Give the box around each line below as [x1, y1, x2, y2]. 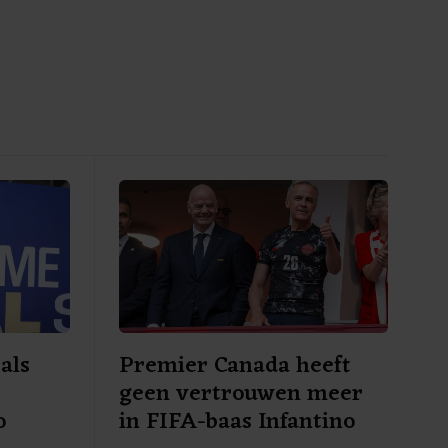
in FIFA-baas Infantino [118, 402, 355, 444]
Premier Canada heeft [118, 346, 350, 388]
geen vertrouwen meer [118, 374, 363, 416]
